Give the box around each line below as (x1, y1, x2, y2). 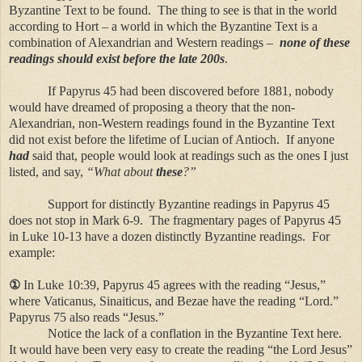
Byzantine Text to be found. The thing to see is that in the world (9, 2, 337, 17)
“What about (86, 164, 156, 179)
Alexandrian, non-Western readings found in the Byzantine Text (9, 116, 335, 130)
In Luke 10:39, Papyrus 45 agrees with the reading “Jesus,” (20, 277, 326, 292)
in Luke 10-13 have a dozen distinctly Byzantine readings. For (9, 229, 330, 243)
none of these (280, 35, 350, 49)
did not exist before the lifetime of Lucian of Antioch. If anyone (9, 132, 335, 146)
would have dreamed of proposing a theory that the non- (9, 99, 295, 114)
